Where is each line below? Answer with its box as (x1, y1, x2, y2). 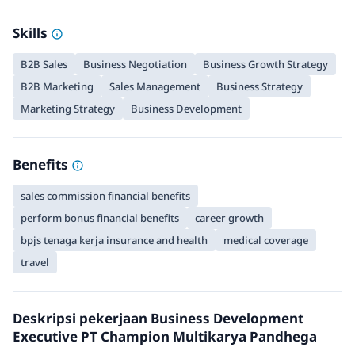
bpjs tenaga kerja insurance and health (21, 233, 208, 247)
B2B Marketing (21, 79, 94, 94)
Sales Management (109, 79, 200, 94)
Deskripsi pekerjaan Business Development (13, 309, 303, 327)
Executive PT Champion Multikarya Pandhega (13, 327, 317, 345)
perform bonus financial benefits (21, 211, 179, 225)
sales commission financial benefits (21, 189, 190, 203)
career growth (195, 211, 264, 225)
